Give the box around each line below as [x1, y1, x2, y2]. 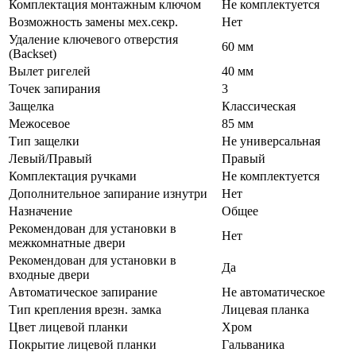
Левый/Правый [9, 152, 92, 166]
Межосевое [9, 117, 70, 131]
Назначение [9, 204, 72, 219]
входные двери [9, 268, 90, 282]
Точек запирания [9, 82, 100, 96]
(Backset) [9, 47, 56, 61]
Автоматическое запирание [9, 285, 157, 300]
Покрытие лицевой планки [9, 338, 157, 352]
